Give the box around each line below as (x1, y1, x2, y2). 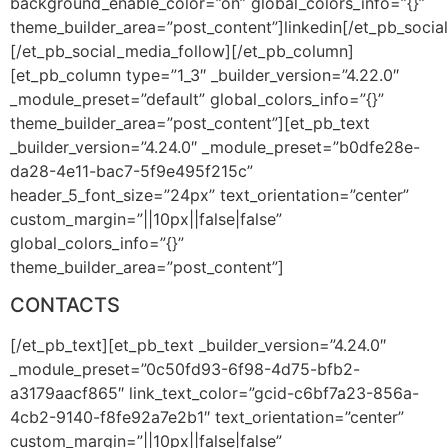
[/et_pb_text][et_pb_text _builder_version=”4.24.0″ (10, 335, 386, 356)
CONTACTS (10, 293, 120, 318)
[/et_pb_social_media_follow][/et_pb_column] (10, 40, 354, 61)
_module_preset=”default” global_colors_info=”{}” (10, 88, 384, 109)
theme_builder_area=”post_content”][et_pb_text (10, 112, 370, 133)
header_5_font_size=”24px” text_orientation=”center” (10, 184, 409, 205)
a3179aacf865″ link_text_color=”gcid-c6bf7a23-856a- (10, 383, 419, 404)
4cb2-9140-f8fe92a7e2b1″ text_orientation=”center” (10, 407, 404, 428)
